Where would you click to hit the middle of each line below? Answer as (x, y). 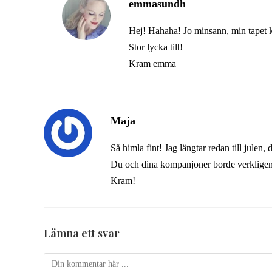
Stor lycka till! (156, 47)
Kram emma (152, 63)
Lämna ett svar (82, 233)
